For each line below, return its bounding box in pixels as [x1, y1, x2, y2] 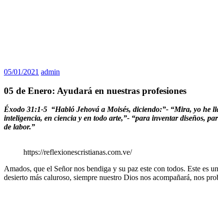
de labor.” [4, 123, 35, 131]
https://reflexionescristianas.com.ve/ [23, 148, 132, 157]
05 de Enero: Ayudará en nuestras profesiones [4, 85, 186, 96]
